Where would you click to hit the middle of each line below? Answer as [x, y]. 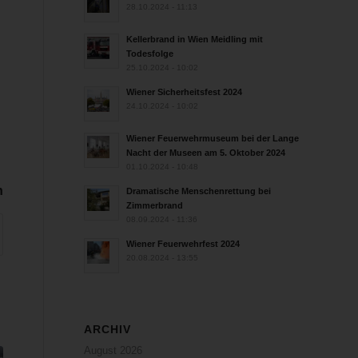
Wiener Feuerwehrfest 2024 [183, 244]
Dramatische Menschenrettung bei [199, 191]
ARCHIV [108, 329]
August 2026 [113, 350]
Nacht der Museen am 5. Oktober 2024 [206, 153]
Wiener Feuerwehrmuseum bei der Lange [213, 138]
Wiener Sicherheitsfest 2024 [185, 92]
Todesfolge [150, 54]
